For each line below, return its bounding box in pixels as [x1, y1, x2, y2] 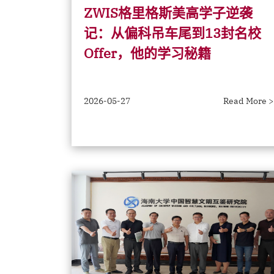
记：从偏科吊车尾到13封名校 [84, 24, 261, 42]
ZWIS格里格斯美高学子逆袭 [84, 4, 253, 21]
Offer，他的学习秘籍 [84, 44, 211, 62]
